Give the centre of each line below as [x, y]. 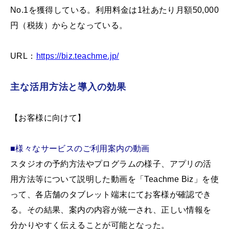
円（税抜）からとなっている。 [69, 25]
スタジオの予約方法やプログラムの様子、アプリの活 [111, 164]
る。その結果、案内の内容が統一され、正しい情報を [111, 210]
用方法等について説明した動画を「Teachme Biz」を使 [114, 179]
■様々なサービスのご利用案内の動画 [80, 148]
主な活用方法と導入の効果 [68, 87]
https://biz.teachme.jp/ [77, 56]
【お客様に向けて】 [48, 118]
